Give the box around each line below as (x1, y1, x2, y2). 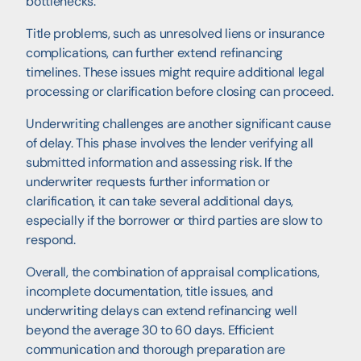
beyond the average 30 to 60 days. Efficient (26, 322, 274, 339)
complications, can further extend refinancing (26, 44, 284, 62)
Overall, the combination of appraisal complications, (26, 263, 320, 281)
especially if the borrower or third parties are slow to (26, 212, 322, 230)
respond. (26, 231, 76, 249)
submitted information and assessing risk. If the (26, 154, 293, 172)
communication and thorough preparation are (26, 341, 285, 359)
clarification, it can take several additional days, (26, 193, 294, 210)
